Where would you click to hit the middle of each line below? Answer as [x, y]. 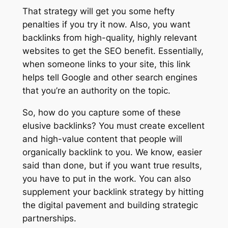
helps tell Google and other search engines [110, 77]
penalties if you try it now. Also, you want [106, 24]
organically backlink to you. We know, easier [112, 152]
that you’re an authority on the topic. [96, 90]
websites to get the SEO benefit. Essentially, [113, 51]
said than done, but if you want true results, [112, 165]
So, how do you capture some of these [101, 112]
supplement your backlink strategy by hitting [113, 192]
